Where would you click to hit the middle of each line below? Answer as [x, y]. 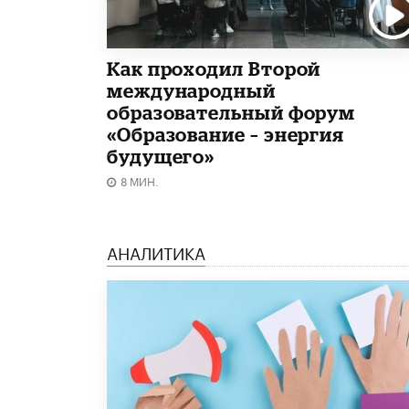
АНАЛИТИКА [156, 251]
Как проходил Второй [214, 68]
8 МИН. [140, 180]
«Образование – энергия [226, 134]
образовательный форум [231, 112]
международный [191, 90]
